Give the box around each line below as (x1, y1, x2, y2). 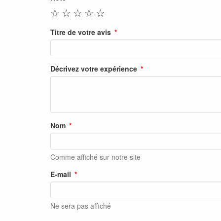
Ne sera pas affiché (50, 201, 111, 211)
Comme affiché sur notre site (50, 152, 141, 162)
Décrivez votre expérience (50, 64, 137, 74)
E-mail (50, 169, 71, 180)
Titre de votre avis (50, 27, 111, 37)
